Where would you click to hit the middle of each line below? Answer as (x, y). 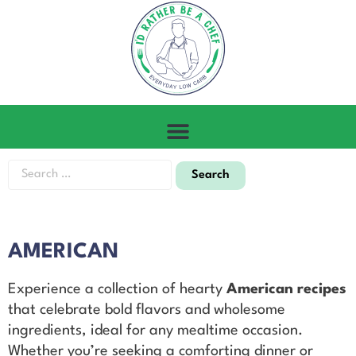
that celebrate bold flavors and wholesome (147, 310)
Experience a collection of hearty (117, 290)
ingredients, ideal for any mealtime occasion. (155, 331)
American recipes (286, 290)
